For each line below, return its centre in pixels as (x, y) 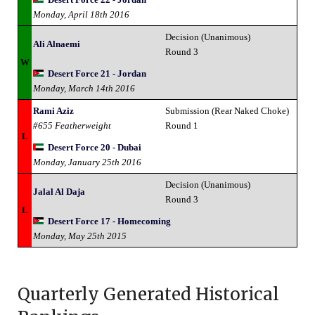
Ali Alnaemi (57, 44)
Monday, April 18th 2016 (81, 14)
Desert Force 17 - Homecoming (109, 221)
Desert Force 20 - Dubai (95, 147)
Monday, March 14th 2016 (84, 88)
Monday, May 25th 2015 (80, 236)
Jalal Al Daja (59, 191)
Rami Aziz (53, 110)
